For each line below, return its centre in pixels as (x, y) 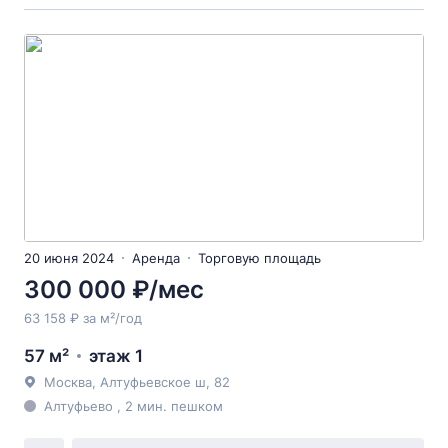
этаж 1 (116, 356)
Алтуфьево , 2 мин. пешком (133, 406)
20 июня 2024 (69, 258)
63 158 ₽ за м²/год (83, 318)
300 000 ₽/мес (114, 289)
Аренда (156, 258)
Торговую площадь (259, 258)
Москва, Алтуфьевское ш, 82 (137, 382)
